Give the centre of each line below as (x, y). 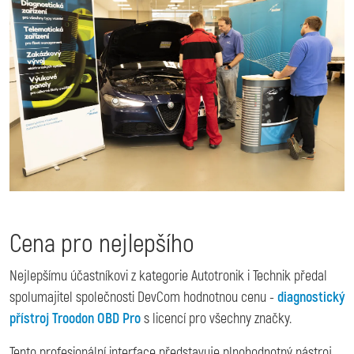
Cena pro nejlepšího (102, 244)
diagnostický (311, 297)
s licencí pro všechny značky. (216, 318)
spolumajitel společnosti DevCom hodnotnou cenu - (143, 297)
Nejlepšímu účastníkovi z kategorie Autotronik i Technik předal (168, 276)
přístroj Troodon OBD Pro (75, 318)
